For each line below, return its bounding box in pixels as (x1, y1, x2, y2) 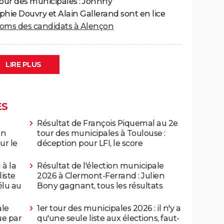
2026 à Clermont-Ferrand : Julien (37, 170, 164, 180)
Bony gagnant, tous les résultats (37, 180, 162, 190)
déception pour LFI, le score (37, 138, 142, 148)
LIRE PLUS (5, 59, 41, 69)
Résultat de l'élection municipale (37, 160, 164, 170)
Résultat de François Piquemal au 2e (37, 118, 178, 128)
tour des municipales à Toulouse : (37, 128, 165, 138)
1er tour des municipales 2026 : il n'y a (37, 203, 180, 213)
